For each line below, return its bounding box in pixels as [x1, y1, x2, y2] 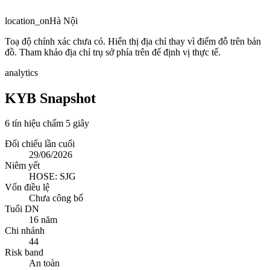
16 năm [29, 215, 57, 225]
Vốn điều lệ [5, 182, 49, 193]
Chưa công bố [29, 193, 83, 204]
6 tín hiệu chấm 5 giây [5, 118, 89, 129]
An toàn [29, 258, 60, 269]
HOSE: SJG [29, 171, 76, 182]
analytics [5, 67, 38, 78]
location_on [5, 15, 49, 26]
